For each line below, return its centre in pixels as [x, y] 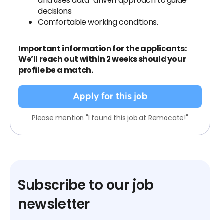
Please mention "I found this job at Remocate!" [110, 118]
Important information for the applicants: [102, 48]
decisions [55, 11]
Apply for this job [110, 96]
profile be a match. [56, 70]
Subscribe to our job [86, 185]
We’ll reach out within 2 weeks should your [102, 59]
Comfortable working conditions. [98, 22]
